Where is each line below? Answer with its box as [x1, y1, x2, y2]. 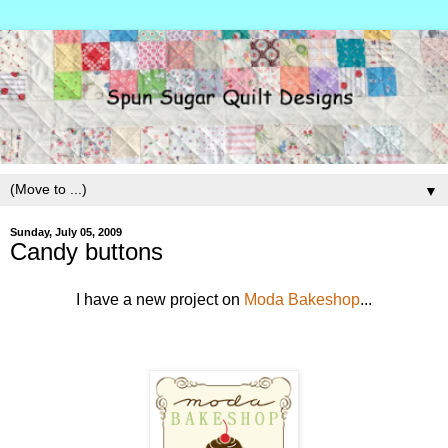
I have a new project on [76, 291, 244, 309]
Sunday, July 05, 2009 [10, 226, 122, 239]
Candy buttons [10, 238, 163, 266]
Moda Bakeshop [244, 291, 360, 309]
